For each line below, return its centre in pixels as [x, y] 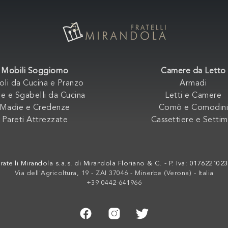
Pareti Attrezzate [35, 120]
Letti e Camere [193, 95]
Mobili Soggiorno [35, 71]
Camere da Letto [193, 71]
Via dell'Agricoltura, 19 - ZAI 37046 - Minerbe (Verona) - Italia [114, 173]
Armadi [193, 83]
